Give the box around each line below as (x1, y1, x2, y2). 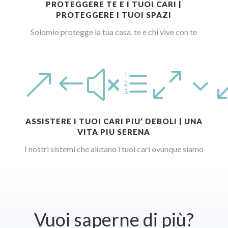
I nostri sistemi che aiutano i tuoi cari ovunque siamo (24, 144, 204, 154)
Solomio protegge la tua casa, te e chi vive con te (31, 26, 197, 37)
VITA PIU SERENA (77, 127, 151, 136)
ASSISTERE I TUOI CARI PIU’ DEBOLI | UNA (25, 116, 203, 126)
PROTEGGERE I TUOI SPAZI (56, 10, 172, 19)
